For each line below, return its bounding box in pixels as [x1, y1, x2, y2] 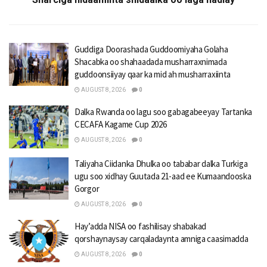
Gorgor [74, 182, 100, 194]
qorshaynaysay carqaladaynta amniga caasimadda [74, 232, 249, 244]
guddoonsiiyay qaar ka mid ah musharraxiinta [74, 69, 231, 80]
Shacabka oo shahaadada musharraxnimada [74, 56, 227, 68]
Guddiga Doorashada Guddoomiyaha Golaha [74, 44, 228, 55]
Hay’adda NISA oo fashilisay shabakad [74, 220, 207, 232]
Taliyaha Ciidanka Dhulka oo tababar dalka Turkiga [74, 157, 248, 169]
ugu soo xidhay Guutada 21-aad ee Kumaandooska [74, 170, 252, 182]
